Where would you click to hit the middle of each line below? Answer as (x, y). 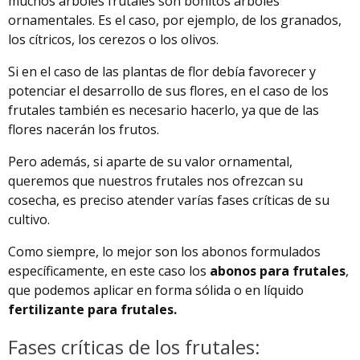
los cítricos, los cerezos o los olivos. (113, 39)
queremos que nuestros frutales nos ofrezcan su (155, 180)
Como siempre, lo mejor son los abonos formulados (164, 251)
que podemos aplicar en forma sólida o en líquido (156, 290)
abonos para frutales (278, 270)
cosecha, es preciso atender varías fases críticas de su (169, 200)
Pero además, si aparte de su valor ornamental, (150, 161)
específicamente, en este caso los (109, 270)
